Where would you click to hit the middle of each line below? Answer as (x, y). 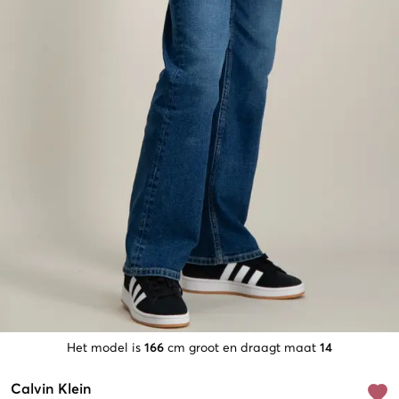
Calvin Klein (51, 390)
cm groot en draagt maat (242, 349)
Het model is (104, 349)
